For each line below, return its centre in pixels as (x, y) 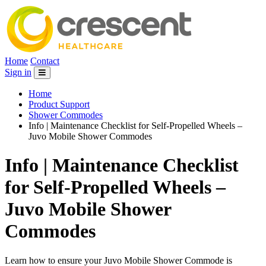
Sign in (18, 72)
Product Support (59, 104)
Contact (45, 61)
